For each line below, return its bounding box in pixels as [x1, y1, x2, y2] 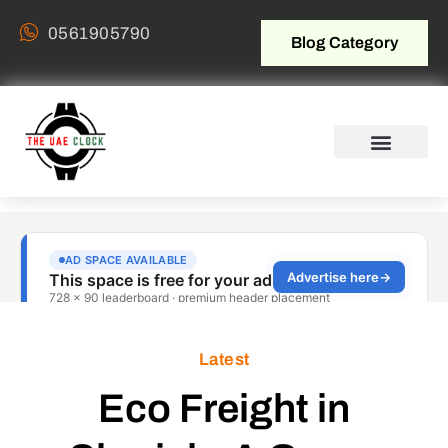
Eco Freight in [98, 387, 350, 431]
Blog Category [291, 34, 398, 51]
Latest [198, 350, 250, 370]
